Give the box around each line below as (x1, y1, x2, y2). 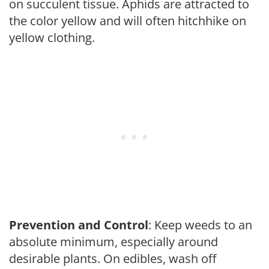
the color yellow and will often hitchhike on (9, 12, 246, 29)
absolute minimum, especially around (9, 233, 218, 250)
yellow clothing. (9, 29, 95, 46)
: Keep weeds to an (148, 216, 252, 233)
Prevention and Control (9, 216, 148, 233)
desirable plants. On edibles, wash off (9, 250, 216, 267)
